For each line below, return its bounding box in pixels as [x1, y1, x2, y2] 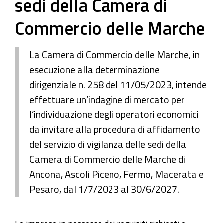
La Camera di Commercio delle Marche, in [29, 49, 200, 60]
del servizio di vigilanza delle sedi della [29, 139, 186, 149]
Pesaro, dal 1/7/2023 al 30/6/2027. [29, 184, 179, 194]
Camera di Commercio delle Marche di [29, 154, 185, 164]
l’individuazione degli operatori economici [29, 109, 199, 119]
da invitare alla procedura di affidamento [29, 124, 200, 134]
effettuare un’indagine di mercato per [29, 94, 185, 105]
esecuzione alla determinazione [29, 64, 160, 75]
